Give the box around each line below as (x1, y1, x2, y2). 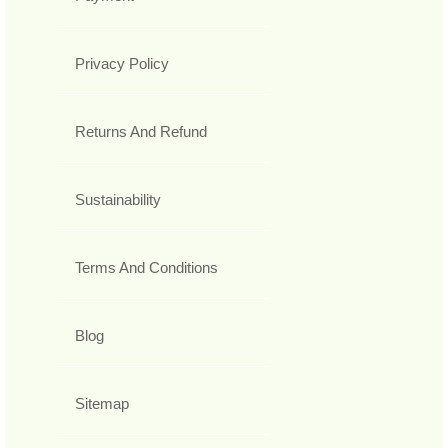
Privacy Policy (75, 55, 169, 73)
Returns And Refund (75, 123, 207, 141)
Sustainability (75, 191, 161, 209)
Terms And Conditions (75, 259, 218, 277)
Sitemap (75, 395, 129, 413)
